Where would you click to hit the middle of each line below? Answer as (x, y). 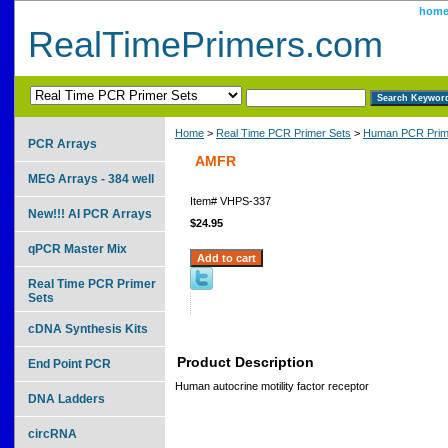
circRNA (52, 433)
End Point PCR (69, 363)
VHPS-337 (245, 200)
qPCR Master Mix (77, 248)
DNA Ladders (66, 398)
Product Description (245, 361)
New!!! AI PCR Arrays (90, 213)
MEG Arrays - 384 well (91, 178)
